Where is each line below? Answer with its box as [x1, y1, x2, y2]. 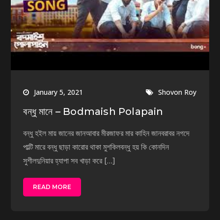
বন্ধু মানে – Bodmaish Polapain [23, 105, 164, 117]
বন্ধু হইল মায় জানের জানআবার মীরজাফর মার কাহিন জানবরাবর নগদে [23, 127, 190, 138]
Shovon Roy [158, 87, 197, 97]
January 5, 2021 [34, 87, 83, 97]
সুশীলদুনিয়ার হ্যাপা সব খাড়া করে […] [23, 155, 115, 166]
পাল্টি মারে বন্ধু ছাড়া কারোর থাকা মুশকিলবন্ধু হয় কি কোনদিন [23, 141, 169, 152]
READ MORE [33, 183, 72, 191]
